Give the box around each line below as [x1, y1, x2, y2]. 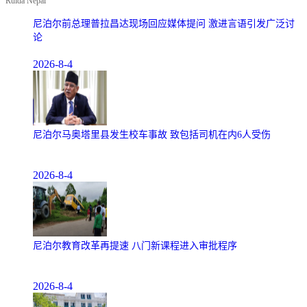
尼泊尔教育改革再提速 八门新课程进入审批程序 [33, 240, 237, 251]
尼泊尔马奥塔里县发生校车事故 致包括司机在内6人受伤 [33, 129, 271, 140]
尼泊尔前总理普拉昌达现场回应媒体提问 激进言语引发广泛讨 [33, 18, 295, 29]
